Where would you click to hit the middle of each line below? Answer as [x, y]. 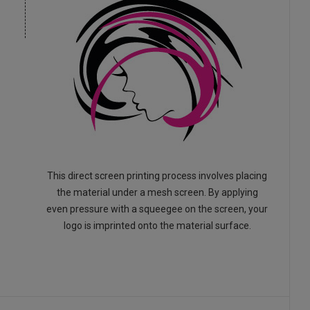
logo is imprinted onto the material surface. [157, 226]
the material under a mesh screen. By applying [157, 192]
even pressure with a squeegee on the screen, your [157, 209]
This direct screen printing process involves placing [157, 176]
